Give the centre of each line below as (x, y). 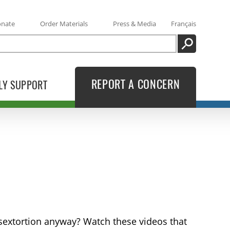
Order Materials (64, 23)
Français (183, 23)
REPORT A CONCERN (136, 84)
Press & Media (134, 23)
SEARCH (198, 49)
